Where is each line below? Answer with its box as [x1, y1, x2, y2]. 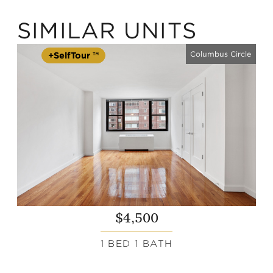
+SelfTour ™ [48, 50, 99, 61]
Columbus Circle [190, 49, 252, 58]
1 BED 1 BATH [100, 238, 173, 250]
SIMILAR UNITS [17, 17, 197, 44]
